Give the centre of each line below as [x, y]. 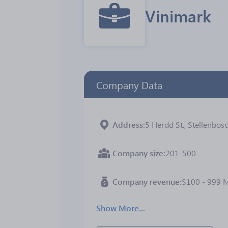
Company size [138, 153]
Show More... [121, 208]
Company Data [129, 84]
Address [128, 124]
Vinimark [178, 16]
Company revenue [146, 181]
